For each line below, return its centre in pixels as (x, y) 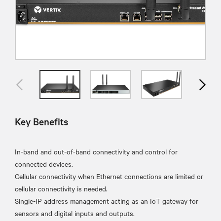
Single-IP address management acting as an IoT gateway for (107, 201)
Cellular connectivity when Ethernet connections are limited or (109, 176)
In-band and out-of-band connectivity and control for (96, 151)
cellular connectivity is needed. (61, 188)
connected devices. (44, 164)
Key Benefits (41, 121)
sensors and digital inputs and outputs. (75, 213)
